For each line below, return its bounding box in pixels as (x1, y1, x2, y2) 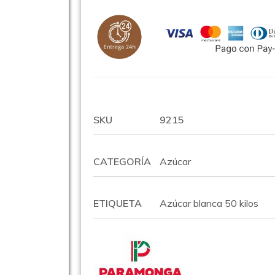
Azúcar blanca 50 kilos (160, 197, 258, 210)
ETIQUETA (93, 197, 142, 210)
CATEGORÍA (93, 155, 151, 168)
